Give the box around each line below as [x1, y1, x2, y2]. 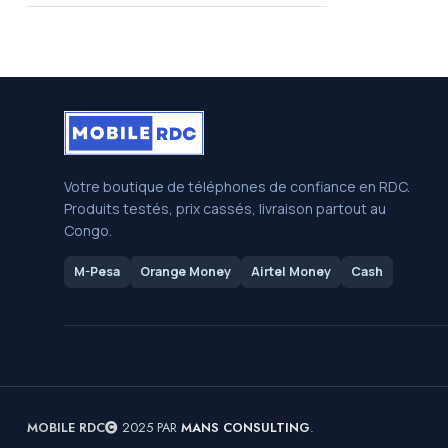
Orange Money [140, 263, 231, 280]
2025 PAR [118, 417, 181, 437]
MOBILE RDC [27, 417, 105, 437]
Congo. [64, 221, 112, 240]
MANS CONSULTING [181, 417, 310, 437]
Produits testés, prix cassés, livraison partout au [64, 199, 386, 218]
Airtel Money [251, 263, 331, 280]
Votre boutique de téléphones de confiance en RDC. [64, 177, 410, 196]
